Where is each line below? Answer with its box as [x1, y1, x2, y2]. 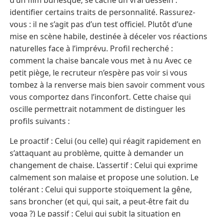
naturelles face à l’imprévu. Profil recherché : [10, 43, 173, 54]
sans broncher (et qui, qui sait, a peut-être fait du [10, 196, 189, 207]
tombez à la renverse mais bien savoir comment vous [10, 79, 205, 90]
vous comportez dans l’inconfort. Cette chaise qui [10, 91, 191, 102]
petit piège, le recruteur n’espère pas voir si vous [10, 67, 187, 78]
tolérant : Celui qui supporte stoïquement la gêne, [10, 184, 192, 195]
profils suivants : [10, 115, 70, 126]
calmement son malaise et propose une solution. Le [10, 171, 199, 183]
